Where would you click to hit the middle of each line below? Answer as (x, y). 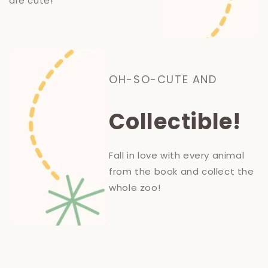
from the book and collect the (182, 171)
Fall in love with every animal (177, 155)
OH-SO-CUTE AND (163, 79)
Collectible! (175, 122)
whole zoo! (135, 188)
